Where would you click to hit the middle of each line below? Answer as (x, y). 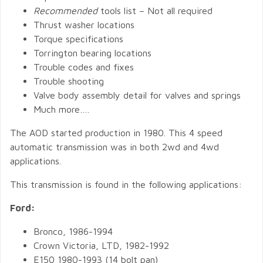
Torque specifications (78, 39)
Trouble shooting (69, 81)
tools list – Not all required (155, 11)
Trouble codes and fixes (84, 67)
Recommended (65, 11)
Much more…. (61, 109)
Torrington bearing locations (92, 53)
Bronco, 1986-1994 (73, 231)
